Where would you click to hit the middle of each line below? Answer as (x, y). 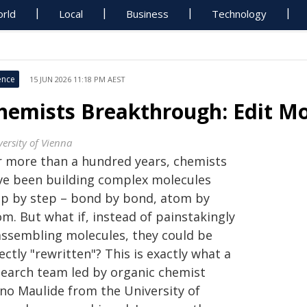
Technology (240, 14)
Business (148, 14)
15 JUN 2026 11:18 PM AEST (77, 79)
